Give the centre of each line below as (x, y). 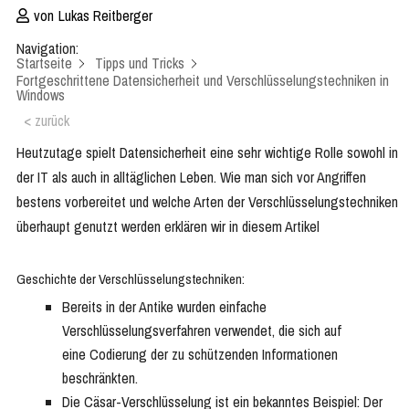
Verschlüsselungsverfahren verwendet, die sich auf (202, 331)
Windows (41, 95)
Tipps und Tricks (140, 63)
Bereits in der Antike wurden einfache (164, 307)
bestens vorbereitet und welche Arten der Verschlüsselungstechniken (207, 202)
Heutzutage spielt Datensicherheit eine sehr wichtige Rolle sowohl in (207, 153)
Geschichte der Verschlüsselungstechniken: (131, 279)
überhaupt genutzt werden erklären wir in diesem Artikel (168, 227)
